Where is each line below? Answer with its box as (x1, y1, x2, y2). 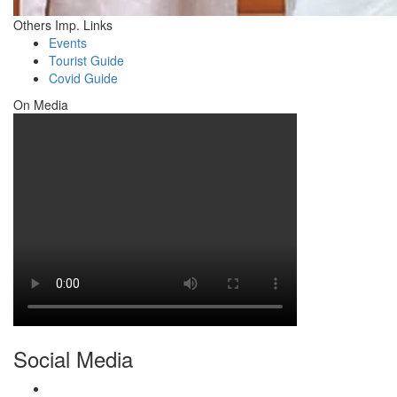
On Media (13, 95, 68, 113)
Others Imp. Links (13, 15, 113, 34)
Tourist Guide (49, 51, 124, 69)
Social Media (13, 342, 133, 374)
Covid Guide (49, 68, 118, 87)
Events (49, 33, 87, 51)
